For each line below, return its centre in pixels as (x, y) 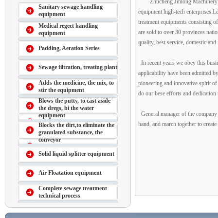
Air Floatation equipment (70, 173)
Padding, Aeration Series (69, 48)
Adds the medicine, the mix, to (76, 83)
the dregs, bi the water (66, 108)
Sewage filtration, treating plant (78, 67)
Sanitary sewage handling (71, 7)
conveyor (50, 140)
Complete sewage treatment (73, 188)
